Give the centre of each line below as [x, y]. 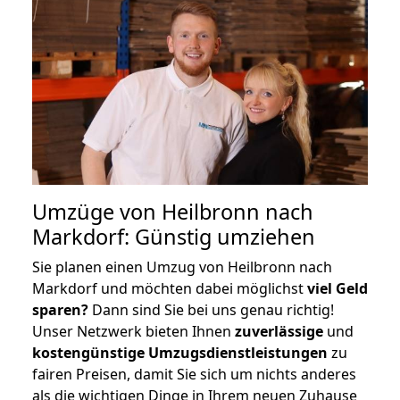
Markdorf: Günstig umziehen [174, 236]
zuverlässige [279, 331]
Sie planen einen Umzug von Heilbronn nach [182, 267]
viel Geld [337, 288]
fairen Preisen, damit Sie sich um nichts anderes [194, 374]
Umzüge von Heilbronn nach [173, 211]
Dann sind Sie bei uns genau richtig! [211, 309]
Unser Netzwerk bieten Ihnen [133, 331]
